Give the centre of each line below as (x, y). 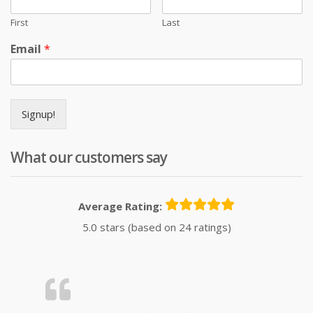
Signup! (38, 114)
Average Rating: (120, 206)
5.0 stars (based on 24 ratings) (156, 227)
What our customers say (89, 157)
